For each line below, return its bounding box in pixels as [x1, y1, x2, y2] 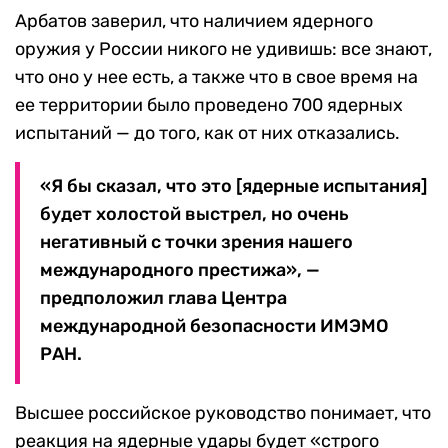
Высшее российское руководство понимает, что [15, 402, 431, 425]
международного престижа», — [40, 259, 320, 282]
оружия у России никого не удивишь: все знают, [15, 38, 432, 61]
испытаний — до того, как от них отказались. [15, 122, 400, 145]
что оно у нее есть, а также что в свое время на [15, 66, 418, 89]
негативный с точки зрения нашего [40, 231, 353, 254]
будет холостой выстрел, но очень [40, 203, 349, 226]
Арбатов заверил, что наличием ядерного [15, 10, 373, 33]
